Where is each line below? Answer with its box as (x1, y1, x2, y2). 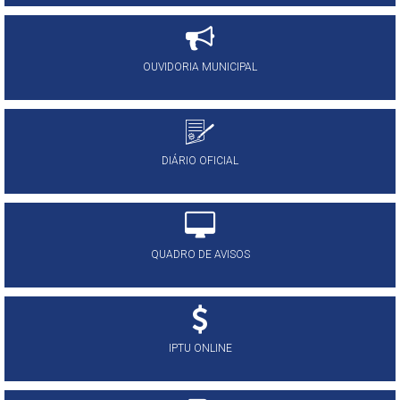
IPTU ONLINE (168, 342, 232, 354)
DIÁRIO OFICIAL (162, 154, 238, 167)
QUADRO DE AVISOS (150, 248, 250, 261)
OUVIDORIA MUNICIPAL (143, 61, 257, 73)
